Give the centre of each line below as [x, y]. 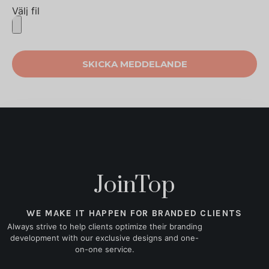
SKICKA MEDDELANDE [134, 64]
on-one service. [104, 249]
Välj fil [26, 11]
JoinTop [134, 186]
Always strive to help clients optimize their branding [104, 227]
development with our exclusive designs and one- [105, 238]
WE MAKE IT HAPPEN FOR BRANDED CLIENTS [134, 213]
